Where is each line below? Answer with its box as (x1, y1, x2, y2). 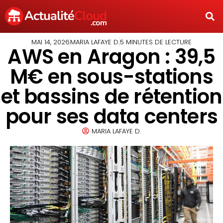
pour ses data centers (5, 102, 218, 130)
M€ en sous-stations (10, 62, 213, 91)
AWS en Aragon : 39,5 (7, 42, 216, 71)
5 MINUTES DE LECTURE (120, 37, 192, 47)
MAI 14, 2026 (31, 37, 70, 47)
